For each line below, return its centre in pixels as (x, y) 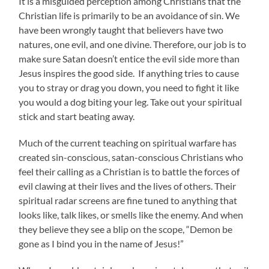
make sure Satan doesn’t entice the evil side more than (129, 59)
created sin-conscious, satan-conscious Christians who (131, 157)
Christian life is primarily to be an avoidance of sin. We (129, 16)
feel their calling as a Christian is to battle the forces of (129, 172)
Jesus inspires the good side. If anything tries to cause (129, 73)
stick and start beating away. (77, 116)
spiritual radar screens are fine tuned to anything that (128, 201)
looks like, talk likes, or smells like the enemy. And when (131, 215)
